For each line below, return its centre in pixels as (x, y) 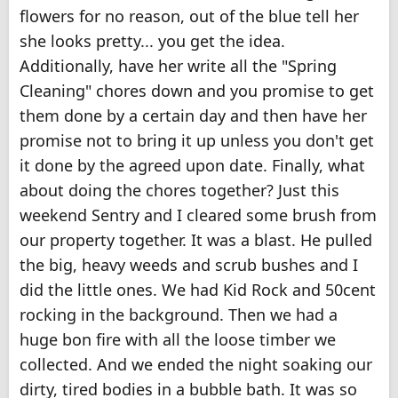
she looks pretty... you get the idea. (152, 40)
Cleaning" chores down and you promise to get (197, 90)
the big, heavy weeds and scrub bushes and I (189, 264)
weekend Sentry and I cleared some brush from (198, 215)
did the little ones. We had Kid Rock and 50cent (198, 289)
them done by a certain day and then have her (193, 115)
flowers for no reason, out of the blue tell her (189, 16)
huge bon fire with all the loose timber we (178, 339)
